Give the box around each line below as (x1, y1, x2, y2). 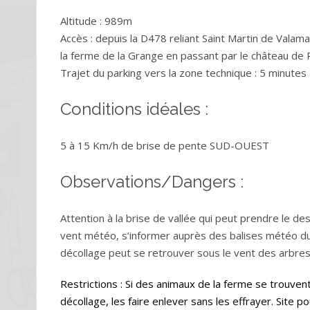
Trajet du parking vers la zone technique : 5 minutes (60, 66, 307, 80)
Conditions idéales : (60, 99, 208, 119)
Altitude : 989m (60, 14, 132, 28)
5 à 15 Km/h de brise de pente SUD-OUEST (60, 138, 269, 152)
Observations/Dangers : (60, 172, 244, 192)
